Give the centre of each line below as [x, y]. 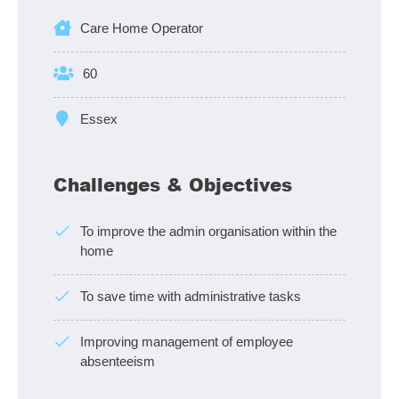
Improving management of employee [187, 342]
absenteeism [118, 362]
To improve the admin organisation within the [208, 232]
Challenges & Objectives [173, 185]
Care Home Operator [142, 28]
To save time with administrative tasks [191, 297]
